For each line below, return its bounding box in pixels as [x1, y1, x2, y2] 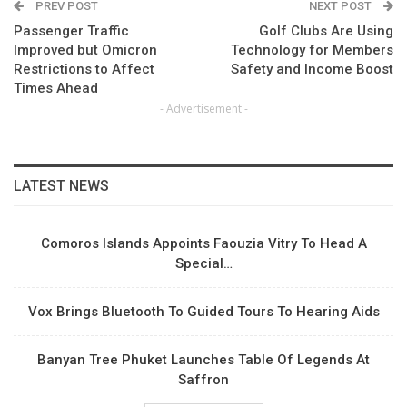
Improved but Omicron [14, 41, 157, 58]
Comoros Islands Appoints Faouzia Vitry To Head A [40, 235, 367, 253]
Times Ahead [14, 79, 98, 96]
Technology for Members [231, 41, 393, 58]
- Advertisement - [159, 100, 248, 116]
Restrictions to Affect [14, 60, 154, 77]
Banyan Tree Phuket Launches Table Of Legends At [37, 352, 370, 369]
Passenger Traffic [14, 22, 129, 39]
